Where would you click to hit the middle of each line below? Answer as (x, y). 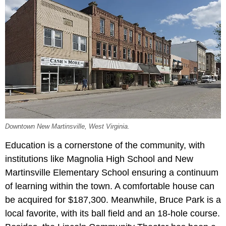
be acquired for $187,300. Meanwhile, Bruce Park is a (113, 200)
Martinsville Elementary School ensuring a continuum (112, 173)
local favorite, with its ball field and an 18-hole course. (112, 214)
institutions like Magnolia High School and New (99, 159)
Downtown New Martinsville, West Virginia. (67, 127)
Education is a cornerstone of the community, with (105, 146)
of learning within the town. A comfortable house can (110, 186)
